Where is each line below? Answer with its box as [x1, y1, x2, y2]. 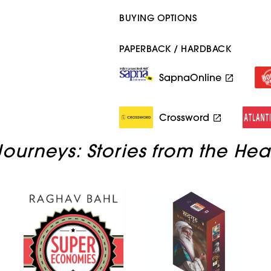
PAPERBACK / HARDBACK [119, 42, 232, 54]
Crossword [159, 111, 210, 123]
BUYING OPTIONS [119, 11, 197, 24]
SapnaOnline [159, 71, 222, 83]
